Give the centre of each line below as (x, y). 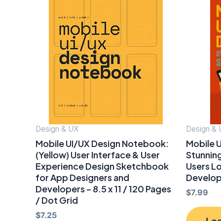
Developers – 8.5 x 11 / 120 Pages (103, 188)
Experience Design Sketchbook (102, 166)
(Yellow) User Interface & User (98, 154)
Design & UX (57, 129)
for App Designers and (82, 177)
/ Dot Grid (57, 200)
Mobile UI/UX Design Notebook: (102, 143)
